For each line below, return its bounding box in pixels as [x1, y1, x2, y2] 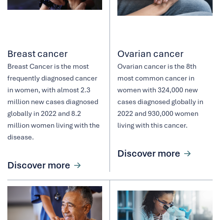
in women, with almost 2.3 [7, 85, 90, 94]
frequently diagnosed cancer [7, 74, 97, 82]
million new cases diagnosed [7, 97, 98, 106]
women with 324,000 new [117, 85, 198, 94]
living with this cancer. [117, 121, 188, 130]
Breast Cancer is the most [7, 62, 89, 71]
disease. [7, 133, 34, 141]
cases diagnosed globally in [117, 97, 203, 106]
